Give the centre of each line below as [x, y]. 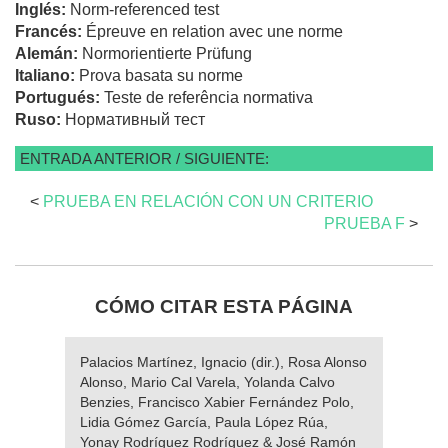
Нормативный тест [135, 119]
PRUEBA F [364, 223]
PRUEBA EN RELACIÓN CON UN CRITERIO [208, 201]
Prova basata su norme [161, 75]
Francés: [50, 31]
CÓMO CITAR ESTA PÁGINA [224, 306]
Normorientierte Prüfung [167, 53]
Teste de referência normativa [208, 97]
